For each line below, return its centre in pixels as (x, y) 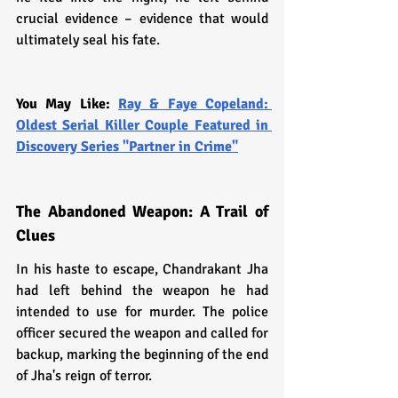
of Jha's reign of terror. (84, 375)
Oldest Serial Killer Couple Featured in (142, 125)
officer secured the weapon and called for (142, 333)
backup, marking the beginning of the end (142, 354)
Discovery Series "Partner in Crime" (127, 146)
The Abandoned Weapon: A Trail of (142, 211)
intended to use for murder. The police (142, 311)
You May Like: (67, 103)
